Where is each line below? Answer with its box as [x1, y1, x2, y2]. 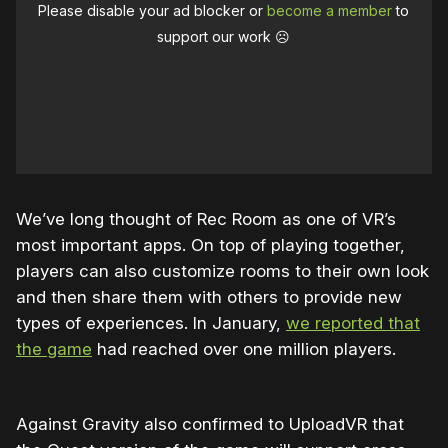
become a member [267, 2, 393, 20]
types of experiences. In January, [16, 313, 286, 334]
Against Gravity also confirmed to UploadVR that [16, 414, 404, 435]
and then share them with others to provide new [16, 287, 402, 308]
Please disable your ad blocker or [38, 2, 268, 20]
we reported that [286, 313, 420, 334]
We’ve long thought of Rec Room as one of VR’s [16, 209, 396, 230]
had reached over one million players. [92, 339, 396, 360]
